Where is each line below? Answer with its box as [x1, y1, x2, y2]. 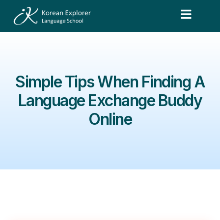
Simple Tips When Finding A [15, 72, 205, 91]
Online [88, 109, 132, 129]
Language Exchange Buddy [18, 90, 202, 110]
